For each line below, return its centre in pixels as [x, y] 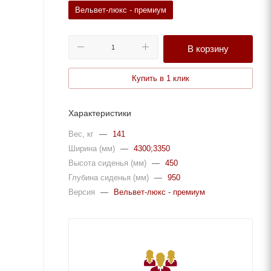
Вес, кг [82, 134]
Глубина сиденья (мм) [110, 177]
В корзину [208, 48]
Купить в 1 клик [161, 78]
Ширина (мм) [93, 148]
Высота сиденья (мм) [109, 163]
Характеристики [100, 113]
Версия [83, 192]
